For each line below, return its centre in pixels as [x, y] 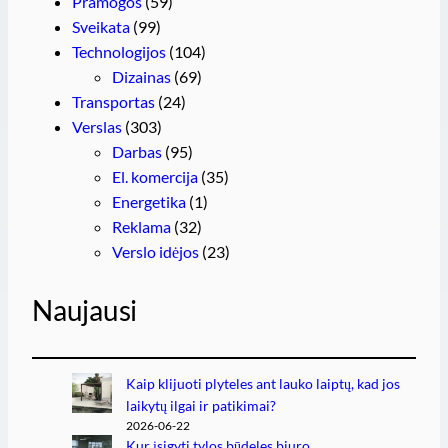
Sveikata [101, 26]
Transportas [113, 101]
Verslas [97, 126]
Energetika [149, 201]
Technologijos [119, 51]
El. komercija [155, 176]
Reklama [141, 226]
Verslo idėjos [155, 251]
